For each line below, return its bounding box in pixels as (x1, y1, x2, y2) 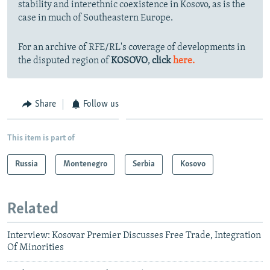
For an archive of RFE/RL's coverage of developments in (18, 43, 245, 53)
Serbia (133, 159, 155, 169)
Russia (15, 159, 38, 169)
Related (7, 201, 58, 218)
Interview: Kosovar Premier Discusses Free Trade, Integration (7, 231, 261, 241)
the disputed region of (18, 56, 111, 66)
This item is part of (7, 133, 75, 143)
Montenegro (63, 159, 107, 169)
